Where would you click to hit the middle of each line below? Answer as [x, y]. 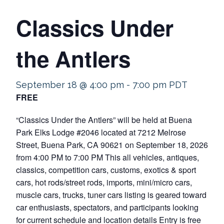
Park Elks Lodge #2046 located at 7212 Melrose [101, 132]
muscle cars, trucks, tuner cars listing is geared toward [111, 195]
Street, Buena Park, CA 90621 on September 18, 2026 [112, 145]
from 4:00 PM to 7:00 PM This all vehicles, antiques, [107, 157]
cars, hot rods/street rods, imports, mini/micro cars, [104, 182]
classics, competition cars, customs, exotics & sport [106, 170]
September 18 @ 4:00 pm [70, 85]
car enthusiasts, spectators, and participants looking [107, 207]
